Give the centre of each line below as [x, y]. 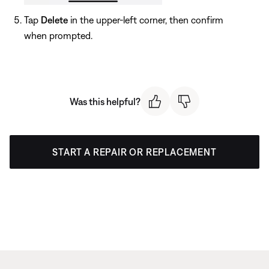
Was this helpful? [105, 101]
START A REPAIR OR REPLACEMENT [134, 152]
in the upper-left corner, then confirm [146, 20]
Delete [54, 20]
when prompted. [58, 36]
